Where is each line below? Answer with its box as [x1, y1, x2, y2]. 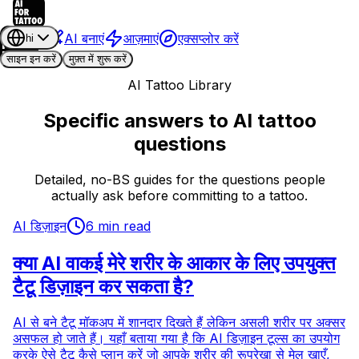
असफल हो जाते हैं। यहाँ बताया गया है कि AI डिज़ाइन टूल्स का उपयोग [13, 329, 340, 346]
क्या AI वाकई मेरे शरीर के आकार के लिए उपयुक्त [13, 251, 336, 275]
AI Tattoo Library [127, 77, 232, 93]
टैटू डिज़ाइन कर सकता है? [13, 274, 194, 298]
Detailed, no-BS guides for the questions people [34, 171, 325, 188]
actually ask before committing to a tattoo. [51, 187, 308, 204]
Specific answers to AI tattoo [42, 108, 317, 132]
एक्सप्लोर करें [178, 30, 239, 46]
